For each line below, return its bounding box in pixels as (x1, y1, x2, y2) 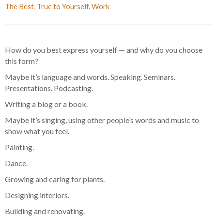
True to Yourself (37, 2, 89, 11)
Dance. (5, 158, 28, 168)
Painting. (5, 142, 34, 152)
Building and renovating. (5, 206, 85, 216)
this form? (5, 56, 38, 66)
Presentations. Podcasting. (5, 83, 93, 93)
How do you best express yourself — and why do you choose (5, 45, 202, 55)
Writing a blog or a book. (5, 99, 88, 109)
